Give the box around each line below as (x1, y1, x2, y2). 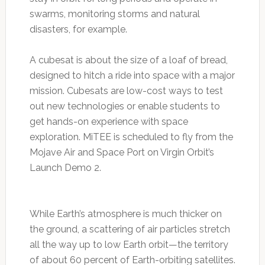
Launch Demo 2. (29, 161, 101, 173)
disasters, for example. (29, 23, 127, 35)
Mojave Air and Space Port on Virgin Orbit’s (29, 146, 214, 158)
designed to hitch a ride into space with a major (29, 69, 235, 81)
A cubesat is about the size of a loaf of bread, (29, 54, 228, 66)
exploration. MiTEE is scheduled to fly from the (29, 131, 233, 143)
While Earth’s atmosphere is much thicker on (29, 208, 222, 219)
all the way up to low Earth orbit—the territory (29, 238, 228, 250)
